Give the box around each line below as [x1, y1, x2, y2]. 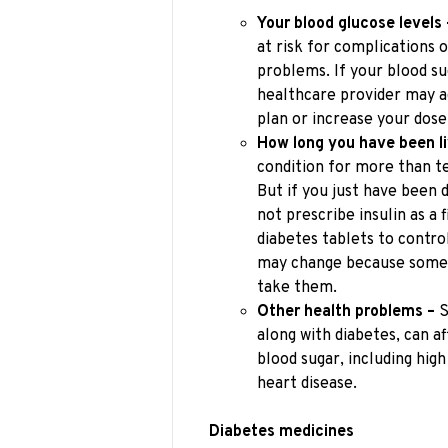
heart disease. [257, 373, 357, 394]
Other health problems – [257, 301, 435, 322]
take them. [257, 277, 337, 298]
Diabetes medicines [209, 422, 354, 443]
